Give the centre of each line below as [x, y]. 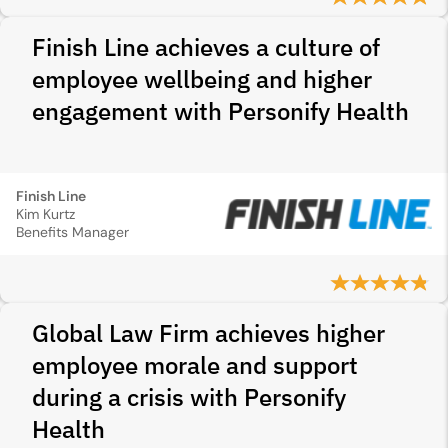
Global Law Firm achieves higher [208, 333]
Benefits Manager [72, 232]
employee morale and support [195, 365]
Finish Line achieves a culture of [206, 47]
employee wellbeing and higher [202, 79]
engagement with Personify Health [220, 111]
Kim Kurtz [45, 214]
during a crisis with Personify [189, 397]
